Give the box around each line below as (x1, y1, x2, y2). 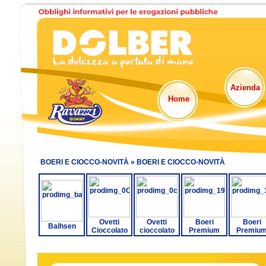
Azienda (230, 83, 260, 92)
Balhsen (47, 222, 76, 230)
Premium (189, 226, 220, 235)
